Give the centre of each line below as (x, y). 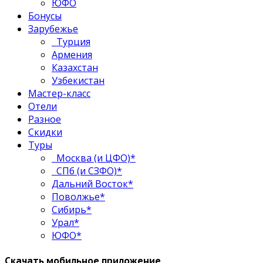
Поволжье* (78, 197)
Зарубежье (53, 29)
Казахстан (75, 68)
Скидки (45, 132)
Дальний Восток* (92, 184)
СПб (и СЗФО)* (87, 171)
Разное (45, 119)
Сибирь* (72, 210)
